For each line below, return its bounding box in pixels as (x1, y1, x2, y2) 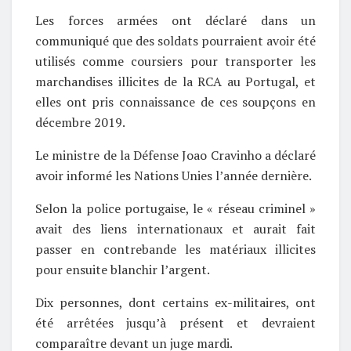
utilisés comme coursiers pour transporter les (35, 52, 316, 70)
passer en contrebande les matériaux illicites (35, 240, 316, 258)
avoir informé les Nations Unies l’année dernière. (35, 166, 312, 184)
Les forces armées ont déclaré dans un (35, 11, 316, 29)
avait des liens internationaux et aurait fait (35, 219, 316, 237)
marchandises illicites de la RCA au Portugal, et (35, 72, 316, 90)
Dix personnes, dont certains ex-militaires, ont (35, 293, 316, 311)
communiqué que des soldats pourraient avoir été (35, 31, 316, 49)
